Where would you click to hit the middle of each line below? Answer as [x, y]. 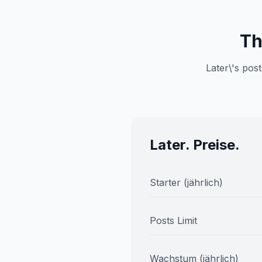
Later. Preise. [195, 145]
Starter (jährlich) [186, 182]
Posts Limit [173, 220]
